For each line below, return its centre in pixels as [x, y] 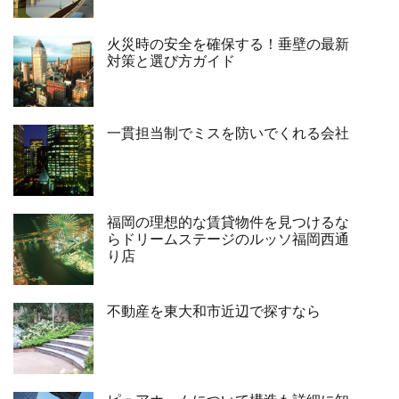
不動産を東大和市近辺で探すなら [214, 311]
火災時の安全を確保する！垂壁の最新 [228, 44]
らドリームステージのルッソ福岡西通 [228, 239]
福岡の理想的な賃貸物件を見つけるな [228, 222]
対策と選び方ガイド [171, 61]
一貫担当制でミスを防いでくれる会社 [228, 133]
